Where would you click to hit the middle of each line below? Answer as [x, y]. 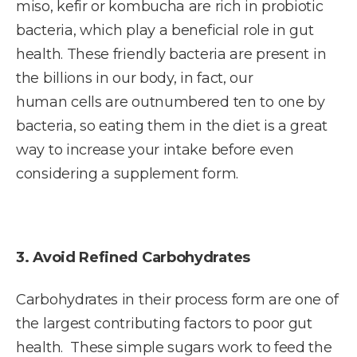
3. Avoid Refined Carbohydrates [133, 257]
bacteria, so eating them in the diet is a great [172, 126]
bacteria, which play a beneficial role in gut [165, 30]
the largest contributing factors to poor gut [164, 323]
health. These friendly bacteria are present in [171, 54]
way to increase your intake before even [155, 150]
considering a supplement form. [127, 174]
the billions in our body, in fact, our [135, 78]
